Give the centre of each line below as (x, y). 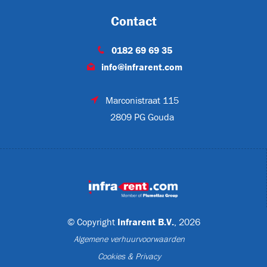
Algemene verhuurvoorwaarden (129, 239)
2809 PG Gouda (142, 117)
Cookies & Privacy (129, 257)
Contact (133, 21)
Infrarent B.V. (145, 222)
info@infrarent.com (142, 67)
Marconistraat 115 (142, 100)
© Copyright (92, 222)
